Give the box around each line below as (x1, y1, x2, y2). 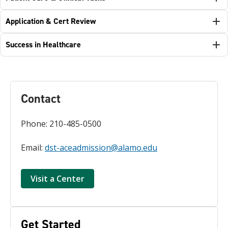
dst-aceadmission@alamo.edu (45, 142, 157, 153)
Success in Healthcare (6, 39, 81, 50)
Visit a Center (31, 173, 84, 184)
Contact (21, 91, 61, 107)
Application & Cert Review (6, 16, 96, 26)
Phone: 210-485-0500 (21, 118, 101, 129)
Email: (21, 142, 45, 153)
